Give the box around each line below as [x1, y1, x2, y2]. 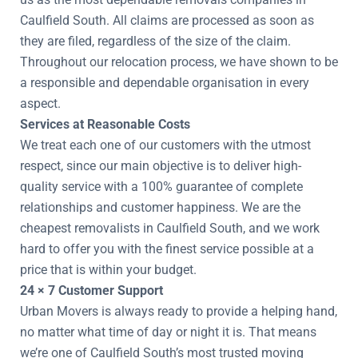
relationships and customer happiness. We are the [20, 200, 300, 215]
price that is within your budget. [20, 262, 197, 277]
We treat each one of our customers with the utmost [20, 137, 311, 153]
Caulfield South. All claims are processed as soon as [20, 13, 314, 28]
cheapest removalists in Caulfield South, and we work [20, 221, 320, 236]
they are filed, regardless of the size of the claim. [20, 34, 291, 49]
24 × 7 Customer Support [20, 283, 163, 298]
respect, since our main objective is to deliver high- [20, 158, 301, 173]
